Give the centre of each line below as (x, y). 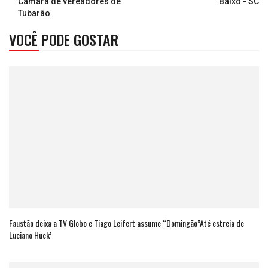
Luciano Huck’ (30, 235)
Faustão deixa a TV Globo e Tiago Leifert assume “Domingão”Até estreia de (127, 223)
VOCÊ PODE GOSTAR (64, 39)
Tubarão (34, 13)
